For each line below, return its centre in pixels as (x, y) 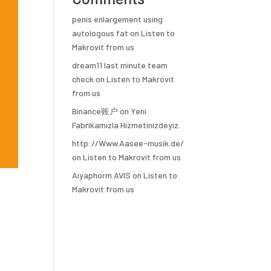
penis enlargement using (118, 19)
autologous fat (100, 33)
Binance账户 (95, 111)
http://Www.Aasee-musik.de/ (128, 143)
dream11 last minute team (120, 65)
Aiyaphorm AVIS (102, 175)
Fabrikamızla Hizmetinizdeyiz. (126, 125)
